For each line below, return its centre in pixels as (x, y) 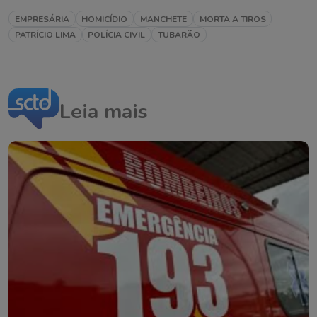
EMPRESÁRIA (42, 19)
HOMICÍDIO (105, 19)
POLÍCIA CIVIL (117, 34)
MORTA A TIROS (232, 19)
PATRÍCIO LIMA (45, 34)
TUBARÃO (179, 34)
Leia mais (104, 112)
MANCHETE (163, 19)
